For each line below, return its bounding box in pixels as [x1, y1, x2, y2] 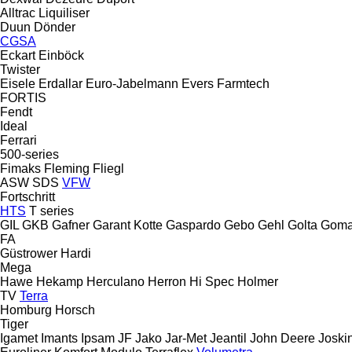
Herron [148, 274, 186, 288]
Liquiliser [38, 5, 90, 20]
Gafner [52, 218, 90, 232]
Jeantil [210, 331, 247, 345]
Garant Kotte [93, 218, 163, 232]
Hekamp [36, 274, 83, 288]
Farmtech [217, 76, 269, 90]
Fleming [44, 161, 90, 175]
